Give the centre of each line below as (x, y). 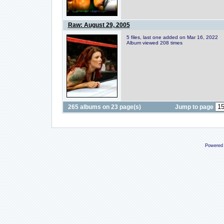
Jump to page (195, 107)
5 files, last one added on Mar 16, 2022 (172, 37)
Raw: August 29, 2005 (99, 25)
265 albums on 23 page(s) (104, 107)
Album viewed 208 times (154, 43)
